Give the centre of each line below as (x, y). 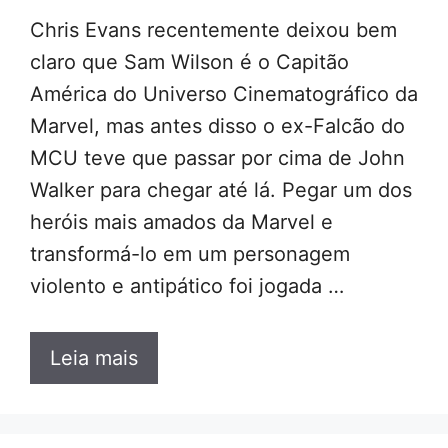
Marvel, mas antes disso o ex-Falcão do (217, 125)
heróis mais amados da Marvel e (181, 221)
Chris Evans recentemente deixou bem (213, 29)
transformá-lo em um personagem (190, 253)
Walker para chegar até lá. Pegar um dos (221, 189)
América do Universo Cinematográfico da (224, 93)
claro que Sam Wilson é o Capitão (189, 61)
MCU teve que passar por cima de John (217, 157)
